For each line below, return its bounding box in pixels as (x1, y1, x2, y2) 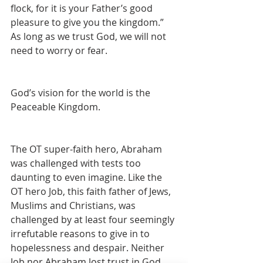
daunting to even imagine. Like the (11, 171, 164, 184)
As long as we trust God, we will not (11, 30, 168, 43)
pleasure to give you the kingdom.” (11, 16, 166, 29)
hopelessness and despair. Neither (11, 241, 167, 254)
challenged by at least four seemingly (11, 213, 177, 226)
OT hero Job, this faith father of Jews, (11, 185, 173, 198)
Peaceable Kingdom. (11, 100, 100, 113)
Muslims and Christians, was (11, 199, 138, 212)
